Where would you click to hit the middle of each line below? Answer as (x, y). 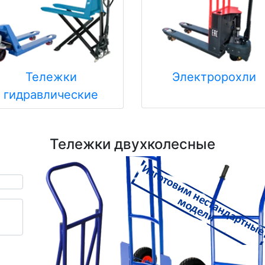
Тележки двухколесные (132, 144)
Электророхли (214, 77)
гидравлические (51, 95)
